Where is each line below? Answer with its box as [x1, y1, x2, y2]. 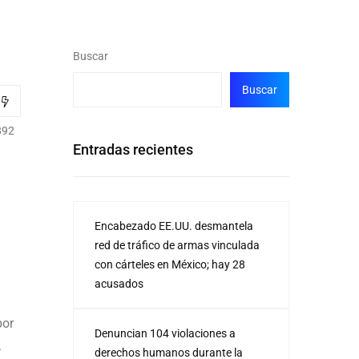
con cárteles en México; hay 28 [95, 258, 245, 271]
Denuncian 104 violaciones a [95, 327, 236, 340]
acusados [95, 277, 143, 290]
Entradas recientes [73, 141, 193, 158]
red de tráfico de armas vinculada [95, 239, 260, 252]
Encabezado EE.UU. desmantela [95, 220, 253, 232]
